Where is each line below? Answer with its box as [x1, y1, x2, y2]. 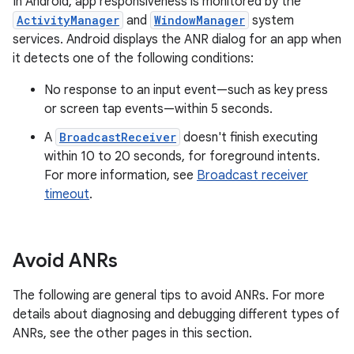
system [249, 13, 294, 28]
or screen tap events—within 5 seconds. [44, 101, 273, 117]
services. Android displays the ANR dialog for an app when [13, 32, 341, 47]
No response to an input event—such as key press [44, 82, 328, 98]
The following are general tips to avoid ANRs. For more [13, 288, 325, 303]
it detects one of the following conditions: [13, 51, 254, 66]
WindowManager [154, 13, 245, 28]
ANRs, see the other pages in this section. [13, 326, 252, 341]
